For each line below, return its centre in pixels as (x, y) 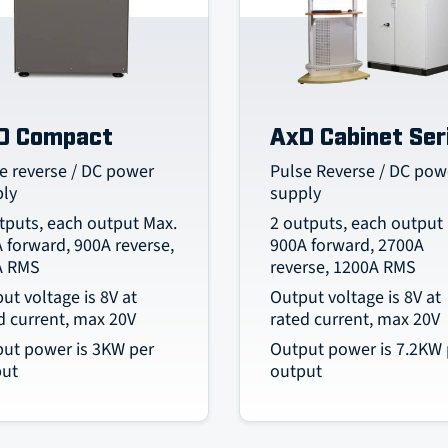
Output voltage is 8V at (355, 297)
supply (295, 193)
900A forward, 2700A (346, 245)
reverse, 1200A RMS (342, 267)
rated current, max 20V (354, 319)
